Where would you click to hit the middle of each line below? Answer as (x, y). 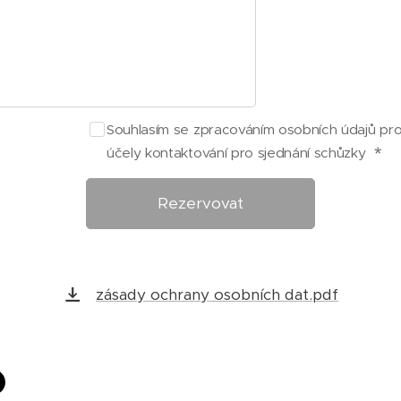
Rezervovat (200, 204)
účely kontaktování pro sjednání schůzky (239, 153)
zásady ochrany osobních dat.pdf (217, 295)
